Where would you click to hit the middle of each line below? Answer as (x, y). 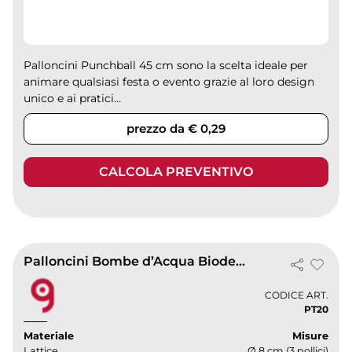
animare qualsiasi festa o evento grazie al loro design (169, 82)
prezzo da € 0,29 (176, 129)
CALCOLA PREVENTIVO (176, 172)
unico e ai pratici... (73, 99)
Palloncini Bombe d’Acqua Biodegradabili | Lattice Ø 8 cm (241, 262)
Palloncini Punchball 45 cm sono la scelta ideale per (166, 66)
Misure (310, 336)
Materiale (49, 336)
